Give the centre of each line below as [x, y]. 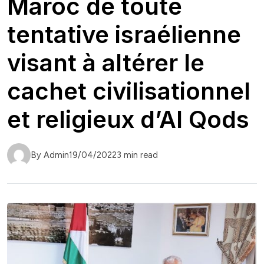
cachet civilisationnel [129, 91]
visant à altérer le [106, 63]
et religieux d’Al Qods [128, 120]
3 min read [137, 155]
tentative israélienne [124, 35]
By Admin [50, 155]
